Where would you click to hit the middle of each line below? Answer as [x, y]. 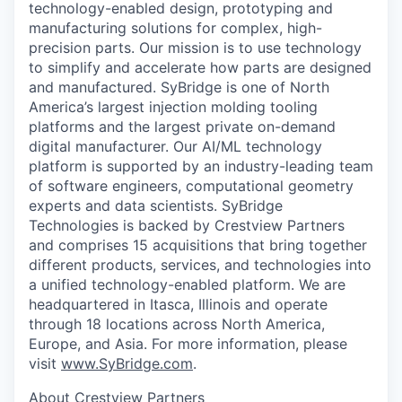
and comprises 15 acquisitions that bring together [198, 245]
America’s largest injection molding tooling [173, 107]
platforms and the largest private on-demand [182, 127]
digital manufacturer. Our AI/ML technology [175, 146]
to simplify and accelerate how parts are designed [200, 67]
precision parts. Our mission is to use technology [195, 48]
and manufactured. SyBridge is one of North [179, 87]
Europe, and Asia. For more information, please [188, 344]
